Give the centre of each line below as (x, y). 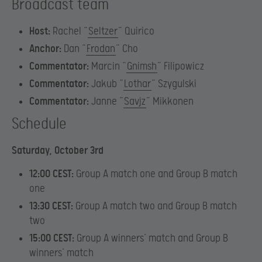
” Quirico (136, 32)
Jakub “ (106, 84)
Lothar (137, 84)
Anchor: (45, 49)
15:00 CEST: (52, 238)
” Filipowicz (181, 67)
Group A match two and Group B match (155, 206)
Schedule (39, 125)
